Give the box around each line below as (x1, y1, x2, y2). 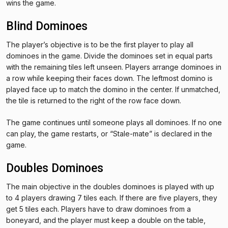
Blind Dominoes (6, 19, 88, 33)
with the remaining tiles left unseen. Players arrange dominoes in (6, 62, 221, 71)
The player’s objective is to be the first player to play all (6, 40, 193, 49)
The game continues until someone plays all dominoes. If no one (6, 118, 222, 127)
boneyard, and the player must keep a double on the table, (6, 215, 206, 224)
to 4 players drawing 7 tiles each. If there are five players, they (6, 193, 217, 202)
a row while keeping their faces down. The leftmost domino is (6, 73, 213, 82)
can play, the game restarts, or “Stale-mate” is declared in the (6, 129, 212, 138)
